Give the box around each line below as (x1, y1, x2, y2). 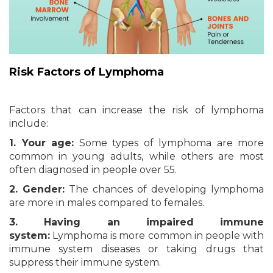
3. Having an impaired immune (9, 216, 264, 228)
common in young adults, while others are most (9, 150, 264, 162)
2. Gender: (9, 183, 65, 195)
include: (9, 117, 48, 129)
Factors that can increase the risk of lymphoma (9, 104, 264, 116)
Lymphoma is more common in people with (50, 229, 264, 241)
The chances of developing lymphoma (65, 183, 264, 195)
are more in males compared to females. (9, 196, 204, 208)
